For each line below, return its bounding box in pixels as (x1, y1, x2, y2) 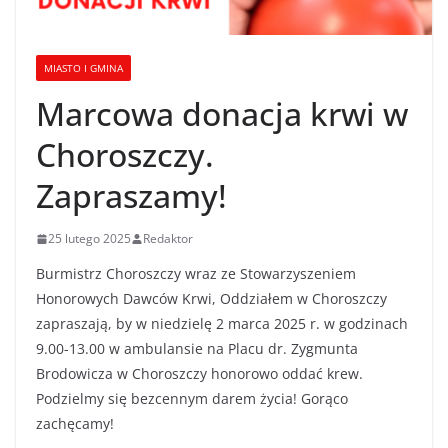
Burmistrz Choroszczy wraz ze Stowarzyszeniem (36, 264, 356, 284)
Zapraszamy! (36, 174, 227, 218)
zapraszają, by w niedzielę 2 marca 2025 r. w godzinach (36, 314, 408, 334)
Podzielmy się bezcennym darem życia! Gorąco (36, 389, 348, 409)
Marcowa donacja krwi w (36, 92, 408, 136)
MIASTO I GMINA (44, 61, 123, 76)
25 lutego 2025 (48, 230, 131, 248)
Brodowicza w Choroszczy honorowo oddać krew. (36, 364, 363, 384)
